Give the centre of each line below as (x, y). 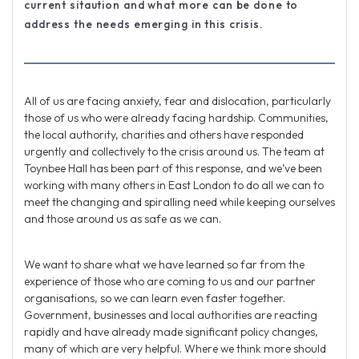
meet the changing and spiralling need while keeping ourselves (179, 202)
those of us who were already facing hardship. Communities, (176, 117)
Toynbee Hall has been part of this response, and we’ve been (173, 168)
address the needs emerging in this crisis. (143, 24)
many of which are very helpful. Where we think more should (175, 348)
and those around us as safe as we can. (123, 218)
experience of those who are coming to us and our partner (170, 281)
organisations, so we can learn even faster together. (155, 298)
